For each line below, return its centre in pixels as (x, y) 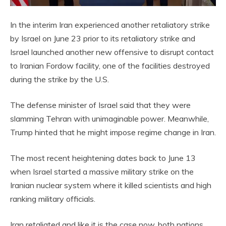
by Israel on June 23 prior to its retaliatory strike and (103, 38)
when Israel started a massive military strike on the (102, 171)
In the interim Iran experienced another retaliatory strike (110, 24)
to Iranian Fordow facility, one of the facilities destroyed (110, 65)
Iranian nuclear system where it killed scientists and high (111, 185)
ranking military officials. (53, 199)
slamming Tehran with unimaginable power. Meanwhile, (109, 118)
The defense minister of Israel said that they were (100, 105)
